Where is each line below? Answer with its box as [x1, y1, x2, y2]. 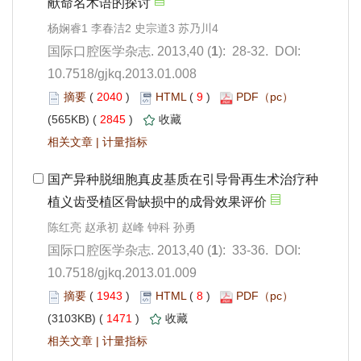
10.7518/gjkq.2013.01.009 [48, 266, 197, 280]
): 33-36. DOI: [218, 243, 301, 258]
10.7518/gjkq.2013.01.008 [48, 67, 197, 81]
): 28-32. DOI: [218, 44, 301, 59]
